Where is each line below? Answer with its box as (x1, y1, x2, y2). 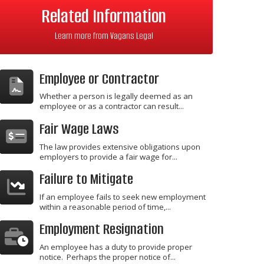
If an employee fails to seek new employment (39, 191, 206, 202)
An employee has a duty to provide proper (39, 241, 192, 252)
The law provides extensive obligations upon (39, 141, 200, 152)
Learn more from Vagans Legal (54, 29, 153, 42)
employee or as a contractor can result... (39, 101, 184, 112)
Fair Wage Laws (39, 119, 118, 139)
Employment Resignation (39, 219, 164, 239)
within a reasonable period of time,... (39, 201, 171, 212)
